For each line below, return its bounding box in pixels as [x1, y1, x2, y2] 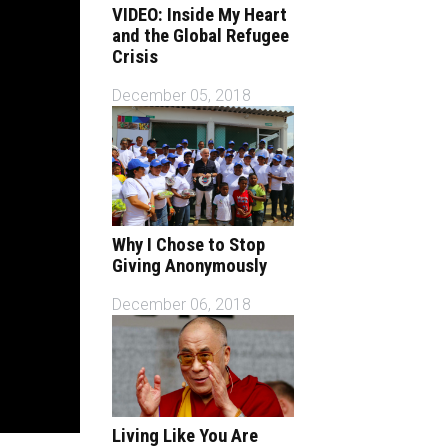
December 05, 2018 [112, 85, 252, 105]
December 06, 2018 [112, 294, 252, 314]
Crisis [112, 46, 159, 69]
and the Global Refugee [112, 25, 290, 48]
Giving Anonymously [112, 254, 268, 277]
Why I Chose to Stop [112, 233, 266, 256]
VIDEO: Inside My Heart [112, 4, 288, 27]
